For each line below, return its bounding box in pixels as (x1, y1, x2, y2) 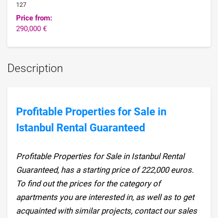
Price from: (16, 14, 53, 23)
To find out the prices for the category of (16, 178, 161, 188)
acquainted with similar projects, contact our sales (16, 205, 198, 216)
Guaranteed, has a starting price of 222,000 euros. (16, 164, 194, 175)
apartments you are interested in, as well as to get (16, 192, 195, 202)
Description (7, 62, 63, 75)
